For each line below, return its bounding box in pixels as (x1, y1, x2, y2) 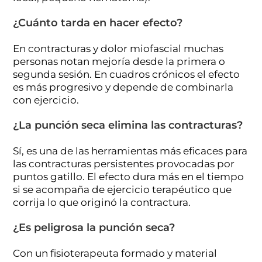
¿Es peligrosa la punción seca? (13, 220, 175, 234)
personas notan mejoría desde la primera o (13, 55, 226, 67)
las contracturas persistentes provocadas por (13, 157, 235, 170)
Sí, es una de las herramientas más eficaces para (13, 144, 248, 157)
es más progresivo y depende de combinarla (13, 81, 234, 93)
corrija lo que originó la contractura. (13, 196, 191, 208)
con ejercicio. (13, 94, 80, 106)
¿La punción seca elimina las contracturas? (13, 118, 243, 132)
